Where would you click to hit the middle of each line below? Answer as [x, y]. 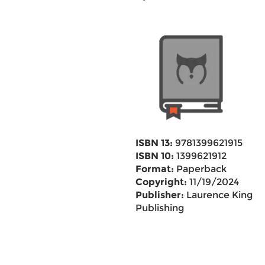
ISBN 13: [154, 143]
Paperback [200, 169]
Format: [154, 169]
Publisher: [159, 195]
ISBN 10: [154, 156]
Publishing [159, 208]
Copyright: [161, 182]
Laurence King [218, 195]
